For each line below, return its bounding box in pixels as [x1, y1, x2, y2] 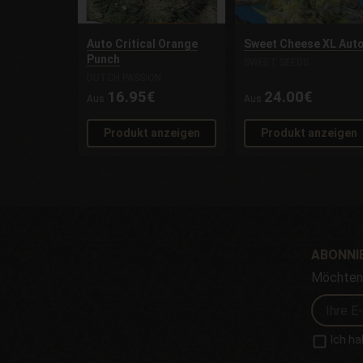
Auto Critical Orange [87, 37, 199, 51]
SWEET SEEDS [244, 57, 310, 69]
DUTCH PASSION [87, 72, 162, 84]
